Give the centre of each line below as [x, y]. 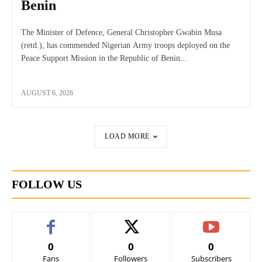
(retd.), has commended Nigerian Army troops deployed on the [125, 45]
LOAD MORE [127, 136]
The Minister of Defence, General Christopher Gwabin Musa [121, 32]
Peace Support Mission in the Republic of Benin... [104, 58]
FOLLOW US [47, 184]
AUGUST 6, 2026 [47, 93]
